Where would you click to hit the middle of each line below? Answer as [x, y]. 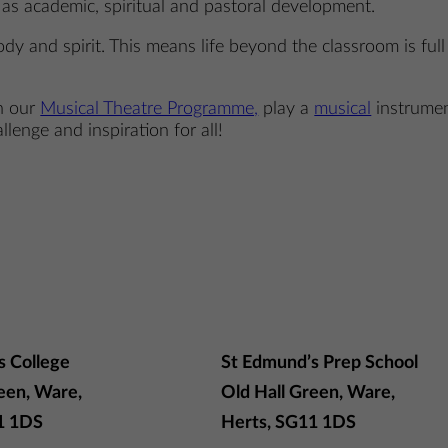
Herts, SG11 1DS [288, 423]
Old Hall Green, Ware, [307, 393]
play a [286, 108]
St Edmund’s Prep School [319, 363]
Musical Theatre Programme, [149, 108]
